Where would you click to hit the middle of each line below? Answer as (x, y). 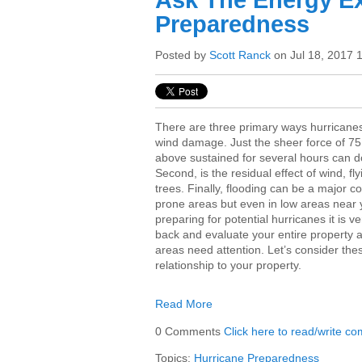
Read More (184, 304)
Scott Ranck (240, 55)
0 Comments (189, 331)
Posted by (182, 55)
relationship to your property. (228, 265)
